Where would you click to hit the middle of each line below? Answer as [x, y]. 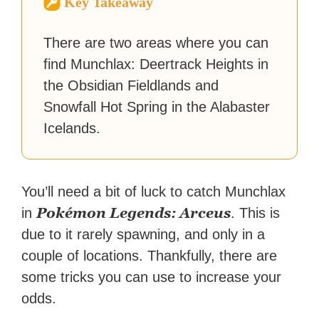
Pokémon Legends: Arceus [134, 213]
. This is [256, 213]
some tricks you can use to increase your [152, 277]
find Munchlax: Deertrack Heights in [156, 64]
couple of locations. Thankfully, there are [150, 256]
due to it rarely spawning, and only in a [143, 235]
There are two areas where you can [156, 43]
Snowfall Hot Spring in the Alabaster [157, 107]
